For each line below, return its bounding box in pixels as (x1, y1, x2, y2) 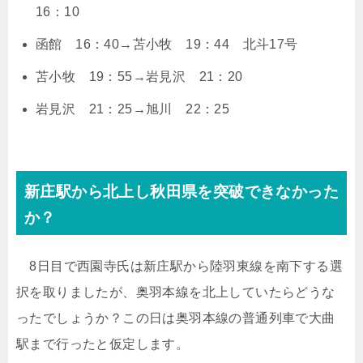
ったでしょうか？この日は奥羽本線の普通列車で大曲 (16, 311, 335, 325)
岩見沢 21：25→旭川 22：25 (36, 102, 230, 116)
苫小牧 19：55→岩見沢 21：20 (36, 70, 243, 83)
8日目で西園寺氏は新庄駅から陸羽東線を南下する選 (16, 259, 343, 273)
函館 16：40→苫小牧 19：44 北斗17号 (36, 37, 298, 51)
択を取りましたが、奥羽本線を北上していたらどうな (16, 285, 335, 299)
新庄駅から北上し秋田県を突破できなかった (24, 183, 339, 200)
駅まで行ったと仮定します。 (16, 337, 190, 351)
